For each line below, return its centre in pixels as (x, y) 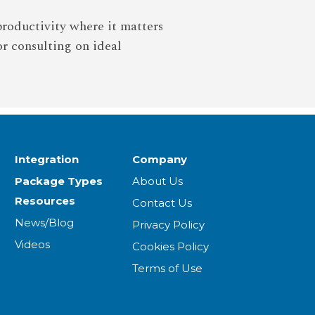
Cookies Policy (171, 246)
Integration (46, 159)
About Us (158, 181)
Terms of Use (168, 268)
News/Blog (44, 222)
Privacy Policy (169, 224)
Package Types (58, 181)
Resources (45, 200)
